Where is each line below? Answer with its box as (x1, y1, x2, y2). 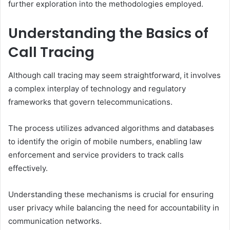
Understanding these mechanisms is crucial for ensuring (8, 189, 214, 199)
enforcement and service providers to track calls (8, 149, 184, 160)
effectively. (8, 163, 48, 173)
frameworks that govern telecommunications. (8, 97, 172, 107)
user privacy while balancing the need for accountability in (8, 202, 219, 213)
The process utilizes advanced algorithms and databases (8, 123, 214, 133)
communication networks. (8, 216, 102, 226)
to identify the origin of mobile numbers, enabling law (8, 136, 202, 146)
